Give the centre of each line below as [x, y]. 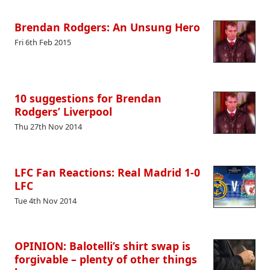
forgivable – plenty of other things [106, 259]
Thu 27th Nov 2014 [48, 127]
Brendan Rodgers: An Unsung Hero [107, 27]
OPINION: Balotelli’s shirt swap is [102, 246]
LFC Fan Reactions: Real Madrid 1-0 [107, 172]
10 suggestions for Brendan [88, 98]
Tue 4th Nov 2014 [46, 200]
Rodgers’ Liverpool [63, 111]
